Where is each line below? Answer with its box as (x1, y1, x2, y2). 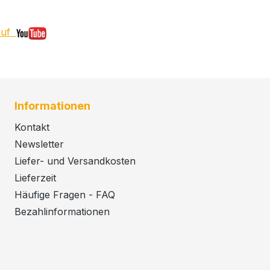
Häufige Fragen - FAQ (14, 189, 115, 201)
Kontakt (14, 121, 49, 133)
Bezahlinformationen (14, 206, 110, 218)
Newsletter (14, 138, 64, 150)
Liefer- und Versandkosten (14, 155, 136, 167)
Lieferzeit (14, 172, 56, 184)
